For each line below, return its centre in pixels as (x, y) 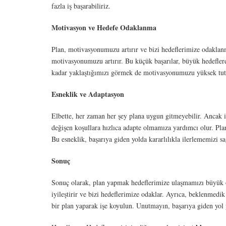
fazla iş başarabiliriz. (81, 6)
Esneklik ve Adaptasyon (88, 94)
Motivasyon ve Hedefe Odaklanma (104, 27)
